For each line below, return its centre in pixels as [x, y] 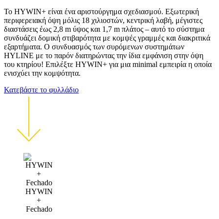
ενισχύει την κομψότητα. [42, 73]
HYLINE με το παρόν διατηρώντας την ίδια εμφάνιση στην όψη [104, 55]
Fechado [39, 209]
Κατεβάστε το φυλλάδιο [41, 90]
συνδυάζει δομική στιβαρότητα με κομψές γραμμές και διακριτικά [107, 38]
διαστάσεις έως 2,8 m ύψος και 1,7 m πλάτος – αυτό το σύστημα [104, 29]
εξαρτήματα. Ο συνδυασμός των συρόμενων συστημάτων [94, 47]
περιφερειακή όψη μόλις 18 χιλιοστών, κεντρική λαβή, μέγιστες [103, 20]
